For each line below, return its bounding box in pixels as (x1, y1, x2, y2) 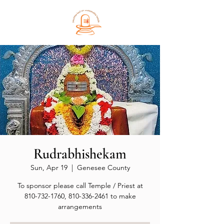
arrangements (58, 202, 102, 211)
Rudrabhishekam (33, 145, 126, 162)
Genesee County (76, 163, 130, 172)
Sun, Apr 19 (30, 163, 67, 172)
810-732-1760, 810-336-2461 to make (24, 191, 136, 200)
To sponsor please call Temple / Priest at (17, 181, 143, 190)
